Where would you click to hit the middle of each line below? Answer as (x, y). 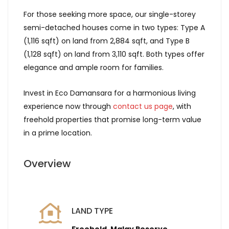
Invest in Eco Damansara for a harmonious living (110, 93)
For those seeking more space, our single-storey (110, 14)
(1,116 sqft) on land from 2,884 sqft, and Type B (107, 41)
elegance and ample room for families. (94, 67)
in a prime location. (58, 133)
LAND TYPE (92, 211)
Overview (47, 164)
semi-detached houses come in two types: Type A (114, 28)
